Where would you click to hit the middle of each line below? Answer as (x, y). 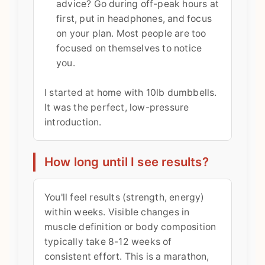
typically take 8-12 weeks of (108, 241)
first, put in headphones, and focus (134, 18)
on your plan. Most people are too (131, 33)
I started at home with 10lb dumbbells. (131, 92)
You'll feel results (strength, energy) (125, 197)
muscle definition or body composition (130, 227)
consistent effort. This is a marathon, (127, 256)
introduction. (73, 122)
